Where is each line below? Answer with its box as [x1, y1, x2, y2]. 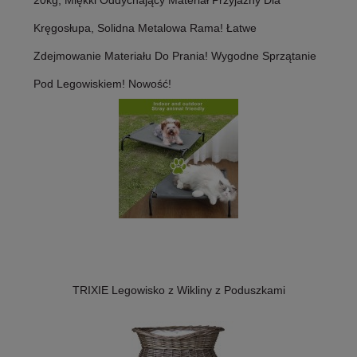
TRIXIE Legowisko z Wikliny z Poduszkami [72, 284, 285, 297]
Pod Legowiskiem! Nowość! [33, 77, 171, 91]
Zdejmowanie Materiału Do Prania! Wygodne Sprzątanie [33, 49, 316, 63]
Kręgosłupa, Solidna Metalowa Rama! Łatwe [33, 22, 257, 35]
